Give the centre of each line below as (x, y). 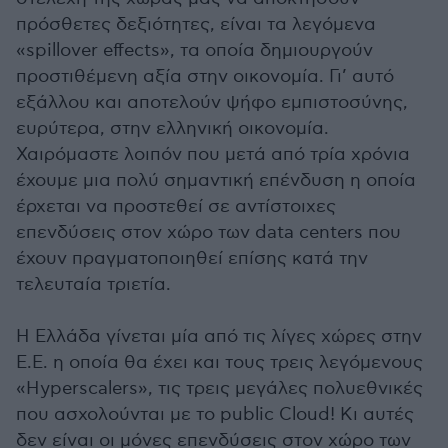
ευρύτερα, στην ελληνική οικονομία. (172, 128)
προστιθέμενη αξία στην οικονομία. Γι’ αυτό (205, 76)
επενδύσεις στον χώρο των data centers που (208, 232)
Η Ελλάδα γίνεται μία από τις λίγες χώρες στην (219, 336)
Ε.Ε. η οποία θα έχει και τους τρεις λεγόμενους (219, 362)
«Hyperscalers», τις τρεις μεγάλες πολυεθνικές (219, 388)
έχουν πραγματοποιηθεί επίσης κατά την (192, 258)
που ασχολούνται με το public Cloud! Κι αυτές (215, 414)
